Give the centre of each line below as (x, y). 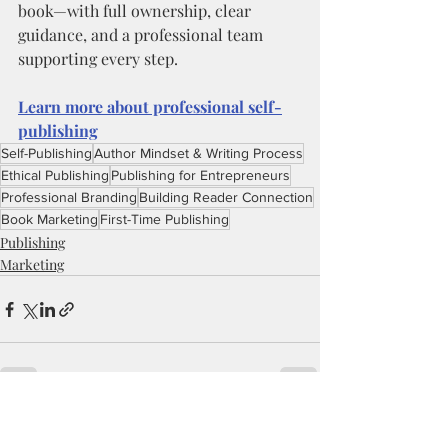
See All (299, 422)
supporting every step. (98, 58)
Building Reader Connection (226, 197)
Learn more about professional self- (150, 106)
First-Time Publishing (164, 219)
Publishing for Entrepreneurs (200, 175)
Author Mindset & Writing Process (198, 153)
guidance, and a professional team (142, 34)
